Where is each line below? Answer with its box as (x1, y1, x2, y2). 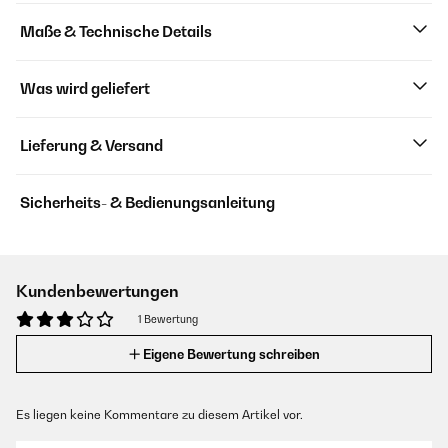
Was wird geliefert (20, 80, 150, 97)
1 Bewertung (138, 313, 198, 325)
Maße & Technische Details (20, 23, 212, 40)
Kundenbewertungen (16, 281, 179, 301)
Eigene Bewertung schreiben (142, 346, 320, 362)
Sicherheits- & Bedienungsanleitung (20, 194, 275, 211)
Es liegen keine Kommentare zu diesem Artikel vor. (16, 407, 303, 422)
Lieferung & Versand (20, 137, 163, 154)
